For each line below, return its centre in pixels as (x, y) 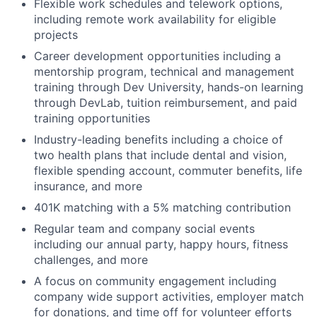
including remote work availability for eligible (155, 19)
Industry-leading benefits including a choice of (158, 139)
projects (56, 35)
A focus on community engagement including (155, 281)
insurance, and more (88, 186)
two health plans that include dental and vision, (160, 155)
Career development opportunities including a (157, 56)
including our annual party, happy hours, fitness (161, 244)
